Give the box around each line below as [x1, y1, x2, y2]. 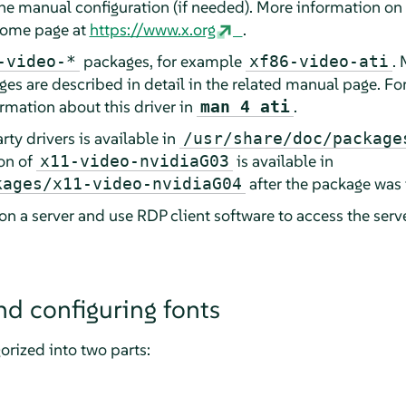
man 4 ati [199, 96, 290, 116]
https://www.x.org [89, 18, 216, 40]
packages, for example [79, 50, 246, 72]
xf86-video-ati [248, 51, 389, 71]
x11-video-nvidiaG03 [39, 150, 229, 170]
